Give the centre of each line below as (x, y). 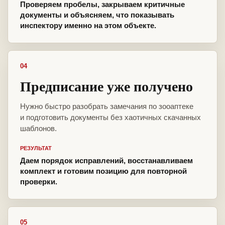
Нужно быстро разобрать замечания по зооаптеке (107, 106)
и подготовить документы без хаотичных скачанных (110, 118)
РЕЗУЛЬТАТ (36, 148)
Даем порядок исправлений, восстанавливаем (106, 161)
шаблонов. (38, 129)
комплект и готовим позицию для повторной (103, 171)
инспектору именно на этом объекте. (88, 26)
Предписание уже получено (106, 86)
